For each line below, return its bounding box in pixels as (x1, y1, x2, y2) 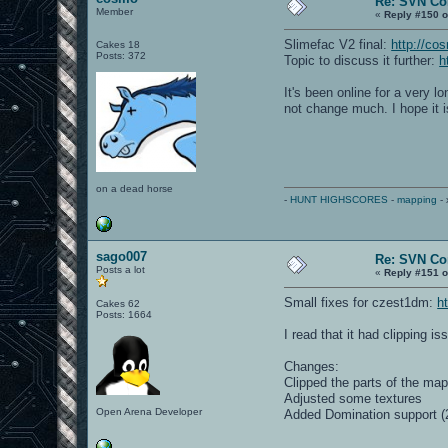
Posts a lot (96, 263, 146, 275)
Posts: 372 (96, 49, 147, 61)
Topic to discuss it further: (284, 52, 440, 68)
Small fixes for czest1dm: (284, 294, 438, 310)
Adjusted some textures (284, 390, 423, 406)
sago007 (96, 248, 148, 264)
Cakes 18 (96, 38, 141, 50)
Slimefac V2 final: (284, 36, 392, 52)
